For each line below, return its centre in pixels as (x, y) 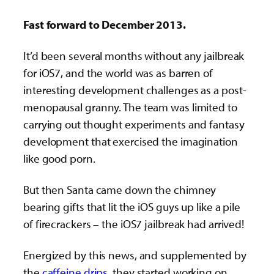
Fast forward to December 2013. (105, 24)
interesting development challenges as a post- (135, 90)
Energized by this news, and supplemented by (135, 255)
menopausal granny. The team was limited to (130, 107)
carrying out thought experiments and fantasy (134, 124)
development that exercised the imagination (131, 141)
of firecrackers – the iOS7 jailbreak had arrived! (134, 224)
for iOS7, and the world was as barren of (118, 72)
